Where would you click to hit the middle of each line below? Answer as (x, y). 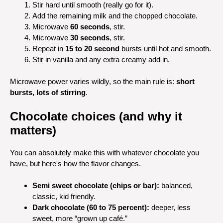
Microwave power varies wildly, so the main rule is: (93, 81)
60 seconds (90, 26)
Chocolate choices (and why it (96, 116)
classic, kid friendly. (64, 196)
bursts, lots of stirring (48, 92)
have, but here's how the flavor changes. (75, 163)
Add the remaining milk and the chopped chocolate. (115, 15)
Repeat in (49, 48)
